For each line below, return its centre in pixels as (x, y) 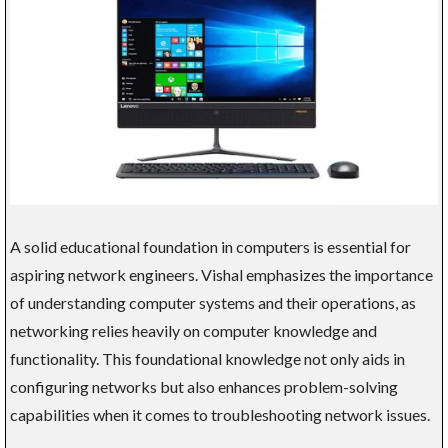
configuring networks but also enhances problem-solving (204, 386)
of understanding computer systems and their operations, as (213, 302)
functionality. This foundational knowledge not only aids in (207, 358)
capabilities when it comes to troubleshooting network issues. (220, 414)
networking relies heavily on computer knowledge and (193, 330)
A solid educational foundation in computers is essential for (210, 246)
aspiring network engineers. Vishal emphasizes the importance (221, 274)
